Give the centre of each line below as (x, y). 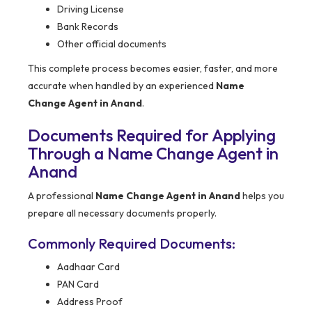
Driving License (91, 9)
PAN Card (78, 284)
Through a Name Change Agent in (153, 154)
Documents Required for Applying (152, 135)
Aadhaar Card (88, 267)
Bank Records (88, 27)
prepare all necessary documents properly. (122, 213)
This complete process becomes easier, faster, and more (153, 69)
